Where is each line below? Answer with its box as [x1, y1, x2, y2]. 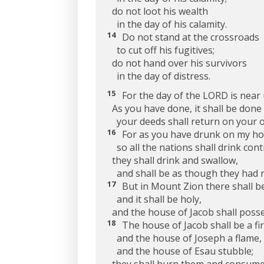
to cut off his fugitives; [107, 43, 214, 57]
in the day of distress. [107, 69, 210, 82]
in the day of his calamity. [107, 17, 227, 31]
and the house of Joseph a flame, [107, 232, 262, 245]
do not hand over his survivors [107, 56, 247, 70]
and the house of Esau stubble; [107, 245, 253, 258]
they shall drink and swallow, [107, 154, 238, 167]
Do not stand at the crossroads [117, 30, 259, 44]
